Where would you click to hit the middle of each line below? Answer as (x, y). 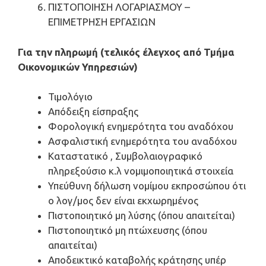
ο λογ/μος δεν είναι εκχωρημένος (123, 200)
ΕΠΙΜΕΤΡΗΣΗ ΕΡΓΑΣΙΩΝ (102, 22)
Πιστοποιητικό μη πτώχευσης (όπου (128, 230)
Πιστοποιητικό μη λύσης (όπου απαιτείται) (142, 215)
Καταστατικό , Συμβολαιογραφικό (125, 156)
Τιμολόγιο (70, 96)
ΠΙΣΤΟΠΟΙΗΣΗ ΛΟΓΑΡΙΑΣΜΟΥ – (119, 7)
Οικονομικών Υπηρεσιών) (78, 66)
